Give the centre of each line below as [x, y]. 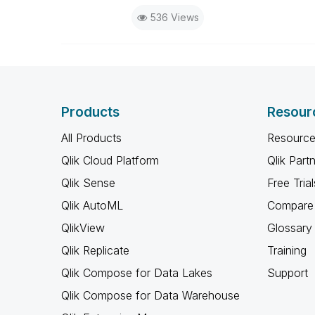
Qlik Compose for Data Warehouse [150, 295]
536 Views [174, 17]
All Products [91, 138]
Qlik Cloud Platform [110, 160]
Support [287, 273]
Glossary [289, 228]
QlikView [83, 228]
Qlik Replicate [95, 250]
